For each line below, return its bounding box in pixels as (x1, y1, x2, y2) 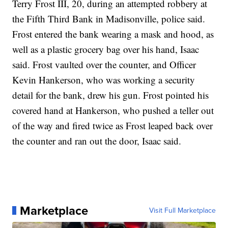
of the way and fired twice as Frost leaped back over (12, 119, 213, 132)
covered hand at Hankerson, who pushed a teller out (12, 103, 214, 117)
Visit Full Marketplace (149, 205, 216, 216)
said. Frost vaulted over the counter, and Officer (12, 58, 196, 71)
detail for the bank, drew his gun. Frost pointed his (12, 88, 209, 101)
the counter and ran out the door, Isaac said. (12, 134, 182, 147)
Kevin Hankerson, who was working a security (12, 73, 195, 86)
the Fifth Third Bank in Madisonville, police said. (12, 12, 206, 25)
